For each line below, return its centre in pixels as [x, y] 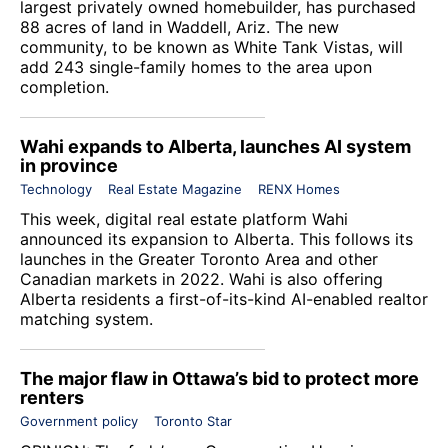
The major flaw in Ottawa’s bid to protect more [219, 378]
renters [52, 397]
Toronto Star [193, 420]
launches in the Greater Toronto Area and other [199, 258]
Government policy [79, 420]
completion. [64, 86]
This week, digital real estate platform [166, 218]
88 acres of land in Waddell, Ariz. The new [179, 26]
